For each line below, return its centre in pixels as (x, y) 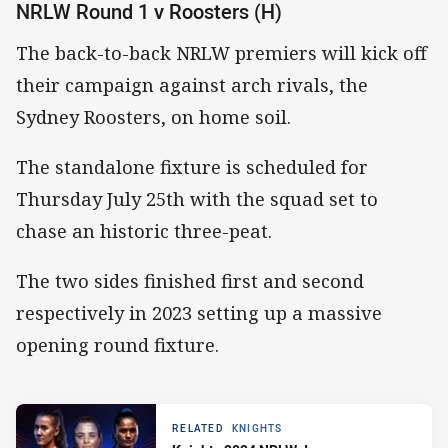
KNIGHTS (257, 429)
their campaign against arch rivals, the (192, 84)
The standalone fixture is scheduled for (192, 166)
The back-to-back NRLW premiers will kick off (221, 52)
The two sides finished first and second (190, 281)
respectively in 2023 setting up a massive (199, 313)
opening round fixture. (117, 345)
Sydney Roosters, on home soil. (153, 116)
